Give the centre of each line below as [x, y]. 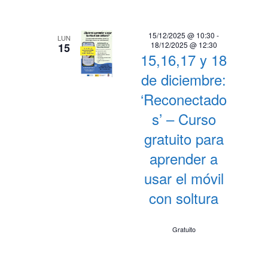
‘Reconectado [184, 99]
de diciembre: [184, 79]
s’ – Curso [184, 119]
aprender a [184, 158]
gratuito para [184, 138]
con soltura [184, 198]
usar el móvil [184, 178]
